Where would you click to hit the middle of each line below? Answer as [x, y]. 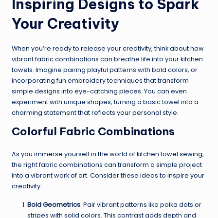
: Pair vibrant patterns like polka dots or [141, 205]
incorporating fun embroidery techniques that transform [100, 81]
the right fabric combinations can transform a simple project [107, 165]
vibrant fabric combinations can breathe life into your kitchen [107, 59]
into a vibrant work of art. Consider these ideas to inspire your [108, 176]
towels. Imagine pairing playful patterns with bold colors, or [105, 70]
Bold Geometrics [54, 205]
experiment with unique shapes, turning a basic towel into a [105, 102]
